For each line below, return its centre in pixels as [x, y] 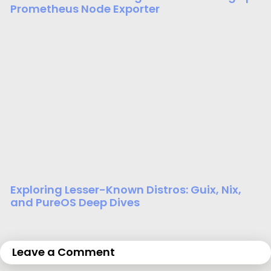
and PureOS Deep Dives [75, 203]
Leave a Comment [64, 252]
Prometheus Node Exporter [85, 9]
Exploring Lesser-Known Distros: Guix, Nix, [126, 190]
